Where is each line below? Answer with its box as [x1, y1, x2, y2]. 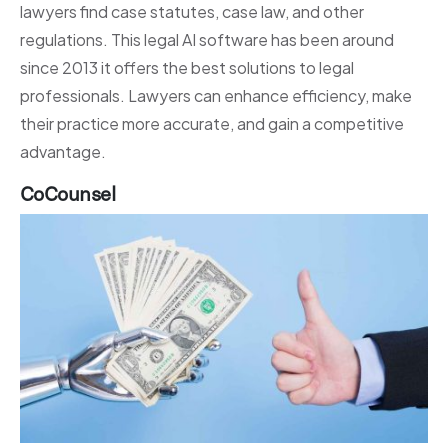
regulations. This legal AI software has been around [20, 28, 394, 50]
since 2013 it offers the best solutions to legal [20, 56, 354, 78]
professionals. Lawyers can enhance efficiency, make [20, 84, 412, 106]
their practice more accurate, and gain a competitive [20, 112, 404, 134]
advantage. [20, 140, 106, 162]
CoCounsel [20, 181, 116, 206]
